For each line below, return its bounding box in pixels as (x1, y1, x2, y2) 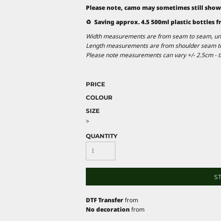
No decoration (86, 205, 130, 214)
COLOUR (86, 93, 112, 101)
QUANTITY (86, 132, 117, 140)
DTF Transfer (86, 195, 123, 204)
